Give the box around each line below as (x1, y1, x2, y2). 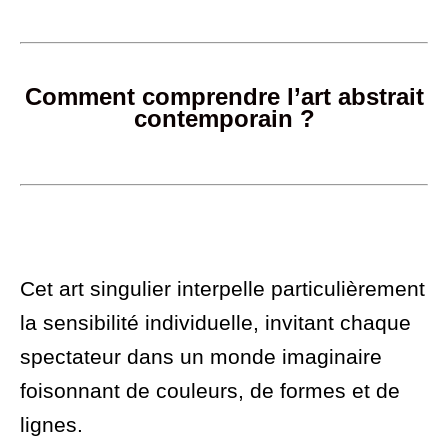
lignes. (20, 413, 83, 437)
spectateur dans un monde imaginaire (20, 345, 382, 369)
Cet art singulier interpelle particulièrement (20, 277, 425, 301)
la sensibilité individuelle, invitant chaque (20, 311, 411, 335)
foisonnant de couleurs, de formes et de (20, 379, 400, 403)
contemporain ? (133, 105, 315, 133)
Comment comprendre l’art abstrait (24, 83, 424, 111)
